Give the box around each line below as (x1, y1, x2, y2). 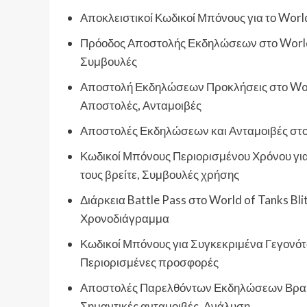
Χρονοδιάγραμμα (80, 211, 169, 226)
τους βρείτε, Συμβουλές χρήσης (80, 167, 239, 182)
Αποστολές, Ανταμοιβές (80, 98, 201, 113)
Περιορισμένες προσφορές (80, 255, 219, 270)
